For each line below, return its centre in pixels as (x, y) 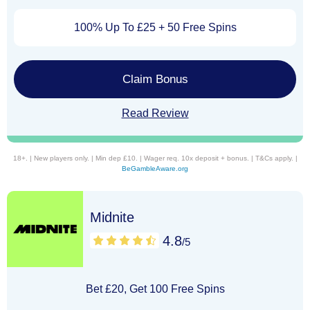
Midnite (112, 217)
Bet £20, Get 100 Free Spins (155, 289)
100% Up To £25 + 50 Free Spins (155, 28)
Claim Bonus (155, 79)
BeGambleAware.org (155, 169)
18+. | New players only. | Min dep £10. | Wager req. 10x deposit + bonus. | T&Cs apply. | (155, 158)
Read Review (155, 113)
